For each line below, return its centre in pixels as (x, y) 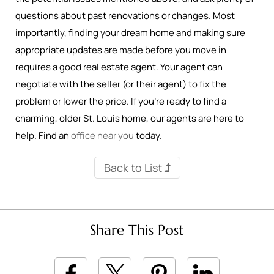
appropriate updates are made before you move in (121, 50)
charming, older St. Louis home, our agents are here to (130, 118)
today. (148, 135)
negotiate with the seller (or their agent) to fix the (121, 84)
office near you (102, 135)
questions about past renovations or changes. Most (125, 16)
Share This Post (137, 230)
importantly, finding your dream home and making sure (130, 33)
